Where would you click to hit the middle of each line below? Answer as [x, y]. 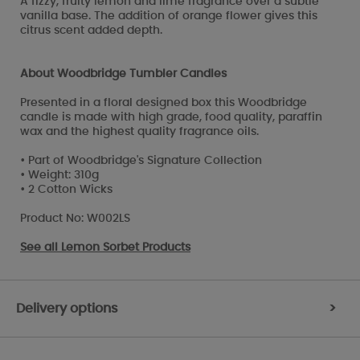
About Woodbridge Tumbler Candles [123, 74]
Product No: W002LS [75, 218]
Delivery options [67, 308]
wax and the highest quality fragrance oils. [139, 131]
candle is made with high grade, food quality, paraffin [171, 117]
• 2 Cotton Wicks [66, 189]
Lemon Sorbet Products [126, 247]
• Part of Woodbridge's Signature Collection [141, 160]
